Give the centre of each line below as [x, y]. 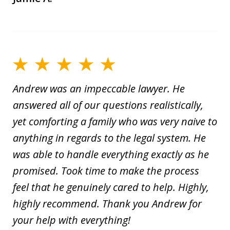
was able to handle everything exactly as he [111, 155]
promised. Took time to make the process [106, 171]
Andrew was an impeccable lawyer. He [99, 89]
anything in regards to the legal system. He [109, 138]
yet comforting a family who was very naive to [115, 122]
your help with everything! [72, 220]
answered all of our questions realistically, [108, 105]
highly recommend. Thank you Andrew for [107, 204]
